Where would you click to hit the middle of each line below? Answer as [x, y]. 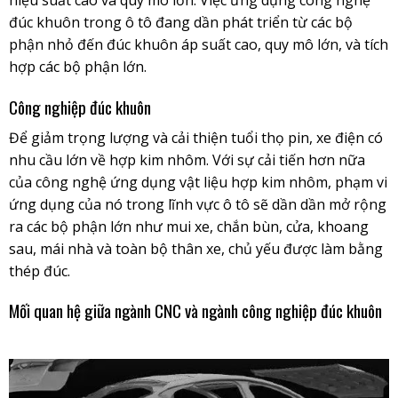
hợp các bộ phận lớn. [77, 67]
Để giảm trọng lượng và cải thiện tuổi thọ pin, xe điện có [195, 137]
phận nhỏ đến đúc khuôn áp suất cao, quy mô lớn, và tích [198, 45]
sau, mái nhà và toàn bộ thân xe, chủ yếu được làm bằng [195, 248]
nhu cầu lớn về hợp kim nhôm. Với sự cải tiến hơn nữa [187, 159]
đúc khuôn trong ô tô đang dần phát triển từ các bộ [180, 23]
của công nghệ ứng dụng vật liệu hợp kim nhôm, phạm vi [198, 182]
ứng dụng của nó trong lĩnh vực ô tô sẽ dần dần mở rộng [197, 204]
